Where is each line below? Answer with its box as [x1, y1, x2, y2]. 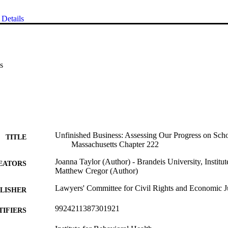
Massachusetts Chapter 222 [71, 139, 159, 149]
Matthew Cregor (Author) [55, 166, 138, 175]
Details [2, 14, 24, 23]
